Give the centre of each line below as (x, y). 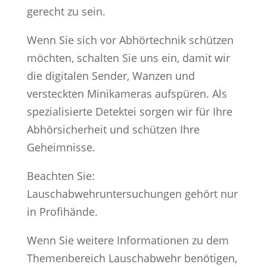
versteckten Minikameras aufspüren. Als (127, 93)
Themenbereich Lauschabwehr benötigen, (132, 258)
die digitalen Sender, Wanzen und (111, 75)
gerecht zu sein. (66, 11)
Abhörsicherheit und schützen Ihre (113, 129)
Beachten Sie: (60, 176)
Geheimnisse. (61, 147)
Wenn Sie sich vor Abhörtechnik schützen (130, 40)
